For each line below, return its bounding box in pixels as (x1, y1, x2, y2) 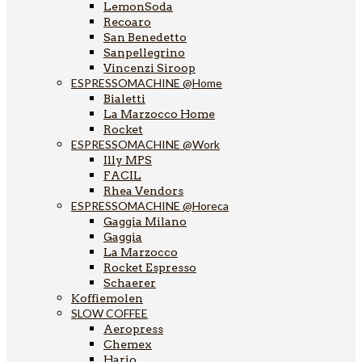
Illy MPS (103, 153, 152, 166)
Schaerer (103, 276, 156, 289)
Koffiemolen (71, 291, 143, 305)
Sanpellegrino (103, 45, 185, 59)
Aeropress (103, 322, 163, 335)
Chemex (103, 337, 152, 351)
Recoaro (103, 15, 151, 28)
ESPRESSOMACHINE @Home (71, 75, 222, 90)
